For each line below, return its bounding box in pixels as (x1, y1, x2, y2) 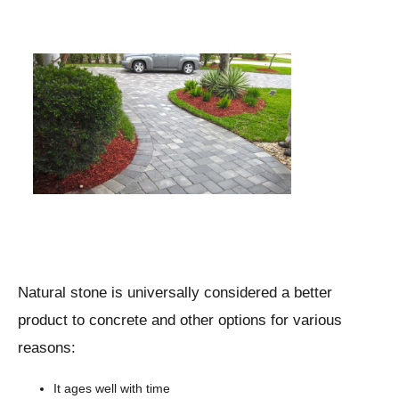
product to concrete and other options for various (18, 311, 342, 329)
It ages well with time (53, 380, 170, 395)
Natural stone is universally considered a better (18, 283, 332, 301)
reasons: (18, 338, 76, 356)
